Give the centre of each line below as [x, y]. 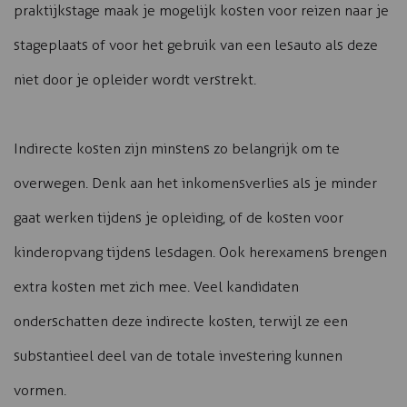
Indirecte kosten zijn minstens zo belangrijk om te [177, 149]
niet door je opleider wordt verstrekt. [135, 79]
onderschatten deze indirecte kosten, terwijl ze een [181, 321]
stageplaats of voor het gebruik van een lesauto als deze [196, 45]
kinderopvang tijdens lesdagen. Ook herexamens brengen [200, 252]
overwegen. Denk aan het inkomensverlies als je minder [195, 183]
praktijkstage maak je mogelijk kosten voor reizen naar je [201, 10]
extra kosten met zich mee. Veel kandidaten [156, 287]
